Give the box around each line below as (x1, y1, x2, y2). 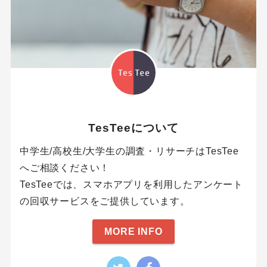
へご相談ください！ (19, 163, 110, 173)
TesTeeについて (88, 120, 179, 134)
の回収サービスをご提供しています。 (19, 196, 190, 207)
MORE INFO (104, 226, 163, 237)
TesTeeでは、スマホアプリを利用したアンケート (19, 179, 243, 190)
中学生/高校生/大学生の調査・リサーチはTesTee (19, 146, 239, 157)
